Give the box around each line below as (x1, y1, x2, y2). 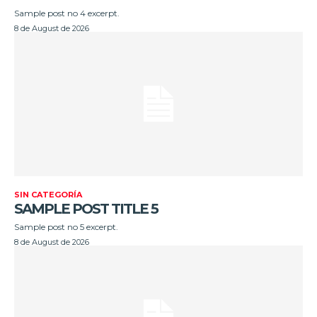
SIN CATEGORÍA (14, 189, 82, 200)
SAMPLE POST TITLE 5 (14, 200, 158, 217)
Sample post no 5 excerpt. (14, 221, 118, 232)
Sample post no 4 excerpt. (14, 7, 120, 18)
